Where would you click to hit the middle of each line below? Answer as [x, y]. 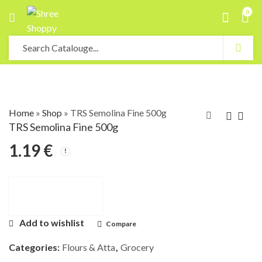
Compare [121, 224]
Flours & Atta [89, 247]
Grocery [137, 247]
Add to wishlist [52, 223]
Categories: [35, 247]
